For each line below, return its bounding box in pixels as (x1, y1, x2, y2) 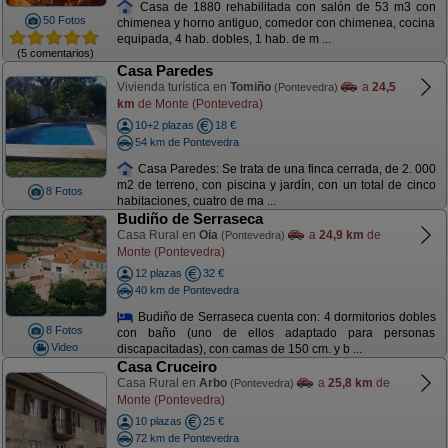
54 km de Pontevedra (134, 135, 239, 148)
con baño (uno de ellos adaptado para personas (116, 326, 436, 341)
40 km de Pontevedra (134, 283, 239, 296)
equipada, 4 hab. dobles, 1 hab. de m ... (116, 32, 331, 47)
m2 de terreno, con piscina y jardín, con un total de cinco (116, 178, 436, 193)
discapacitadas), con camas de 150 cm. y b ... (116, 342, 362, 357)
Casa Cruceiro (116, 358, 217, 375)
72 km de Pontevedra (134, 431, 239, 444)
